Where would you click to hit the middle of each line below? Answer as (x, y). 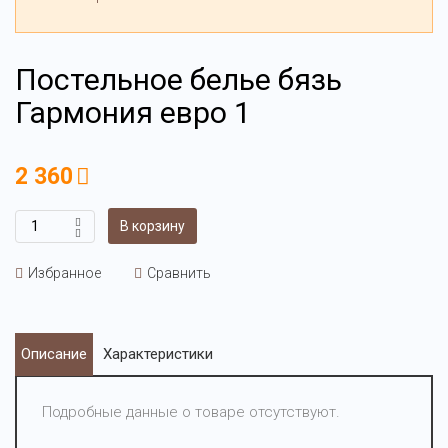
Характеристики (158, 354)
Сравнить (179, 273)
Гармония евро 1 (133, 112)
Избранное (64, 273)
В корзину (152, 226)
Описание (54, 354)
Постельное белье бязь (178, 79)
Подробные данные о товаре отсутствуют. (191, 412)
